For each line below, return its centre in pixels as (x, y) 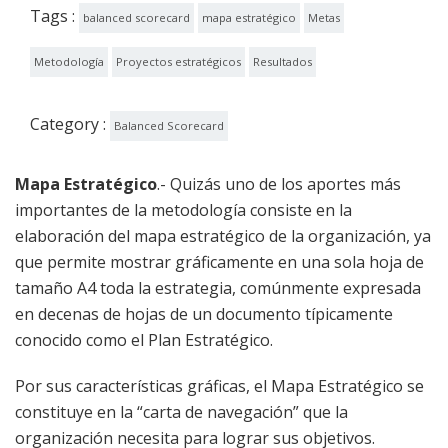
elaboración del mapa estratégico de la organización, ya (223, 236)
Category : (70, 124)
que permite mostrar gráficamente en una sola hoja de (219, 262)
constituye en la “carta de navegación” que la (181, 412)
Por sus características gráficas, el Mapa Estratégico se (219, 386)
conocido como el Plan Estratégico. (144, 340)
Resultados (282, 62)
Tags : (54, 16)
